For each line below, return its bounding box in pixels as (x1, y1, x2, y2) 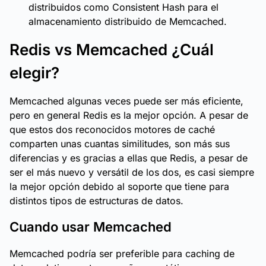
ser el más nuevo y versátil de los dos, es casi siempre (9, 166, 254, 178)
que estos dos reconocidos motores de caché (9, 123, 215, 135)
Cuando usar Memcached (9, 219, 172, 235)
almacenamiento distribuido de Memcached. (28, 15, 227, 27)
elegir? (9, 64, 59, 82)
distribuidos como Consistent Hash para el (28, 1, 218, 13)
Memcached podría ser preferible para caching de (9, 248, 235, 259)
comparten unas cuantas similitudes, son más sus (9, 138, 230, 150)
